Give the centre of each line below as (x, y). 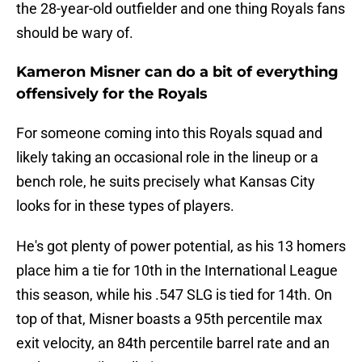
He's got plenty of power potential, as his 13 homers (181, 246)
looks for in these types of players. (125, 206)
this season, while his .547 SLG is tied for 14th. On (174, 295)
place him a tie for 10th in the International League (177, 271)
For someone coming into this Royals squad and (169, 133)
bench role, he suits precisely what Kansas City (166, 182)
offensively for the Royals (112, 94)
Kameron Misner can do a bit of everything (177, 72)
